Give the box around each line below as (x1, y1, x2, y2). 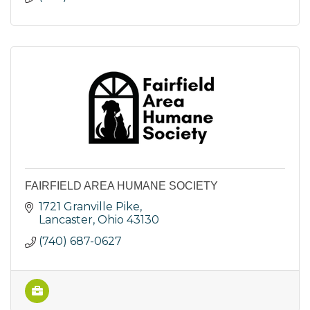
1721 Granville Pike (39, 200, 140, 214)
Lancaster (39, 213, 93, 227)
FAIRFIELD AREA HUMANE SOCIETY (25, 180, 218, 192)
